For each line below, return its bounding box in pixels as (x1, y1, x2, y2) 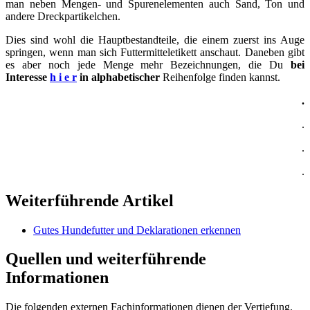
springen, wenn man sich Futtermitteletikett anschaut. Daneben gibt (6, 46, 304, 58)
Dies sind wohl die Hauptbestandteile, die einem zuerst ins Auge (6, 33, 304, 46)
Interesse (6, 71, 50, 83)
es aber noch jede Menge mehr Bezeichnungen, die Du (6, 58, 291, 71)
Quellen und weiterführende (6, 250, 206, 268)
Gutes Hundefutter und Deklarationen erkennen (33, 224, 241, 236)
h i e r (50, 71, 77, 83)
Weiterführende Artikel (6, 191, 174, 210)
